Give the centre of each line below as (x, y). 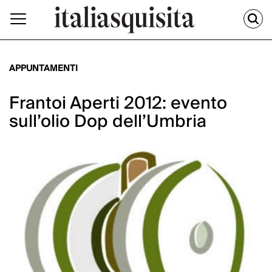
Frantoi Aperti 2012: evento (118, 104)
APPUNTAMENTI (43, 69)
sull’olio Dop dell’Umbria (108, 122)
